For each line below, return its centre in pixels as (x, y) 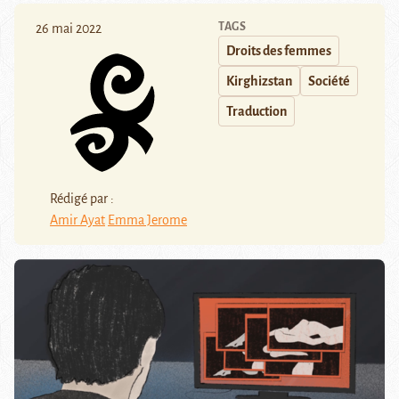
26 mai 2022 (69, 29)
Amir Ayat (77, 220)
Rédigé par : (82, 198)
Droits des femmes (279, 51)
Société (329, 81)
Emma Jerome (147, 220)
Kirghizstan (259, 81)
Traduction (256, 112)
